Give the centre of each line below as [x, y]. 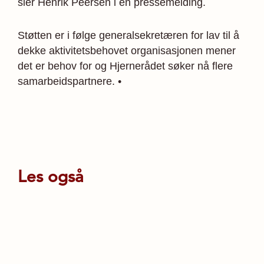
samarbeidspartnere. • [70, 81]
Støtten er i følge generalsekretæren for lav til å [128, 35]
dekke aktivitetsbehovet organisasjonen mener [127, 51]
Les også [51, 176]
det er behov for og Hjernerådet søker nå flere [125, 66]
